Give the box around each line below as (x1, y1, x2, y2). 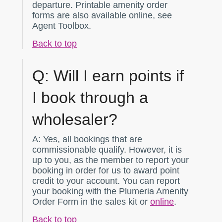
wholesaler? (32, 111, 117, 129)
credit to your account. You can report (32, 176, 180, 186)
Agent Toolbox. (32, 21, 91, 31)
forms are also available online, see (32, 10, 172, 21)
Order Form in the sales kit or (32, 197, 150, 207)
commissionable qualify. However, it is (32, 145, 182, 155)
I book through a (32, 89, 148, 107)
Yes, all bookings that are (41, 134, 142, 145)
